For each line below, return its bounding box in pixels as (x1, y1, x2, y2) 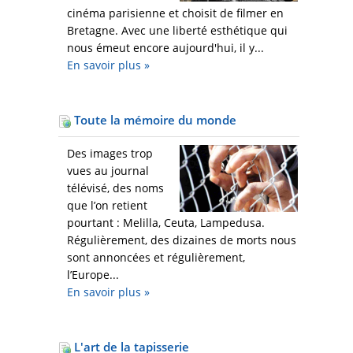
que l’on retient (67, 198, 147, 214)
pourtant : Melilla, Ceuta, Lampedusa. (67, 215, 265, 231)
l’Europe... (67, 267, 119, 283)
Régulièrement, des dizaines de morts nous (67, 232, 296, 248)
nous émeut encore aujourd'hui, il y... (67, 40, 264, 56)
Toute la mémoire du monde (71, 112, 236, 128)
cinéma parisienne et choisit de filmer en (67, 6, 284, 21)
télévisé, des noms (67, 180, 164, 196)
